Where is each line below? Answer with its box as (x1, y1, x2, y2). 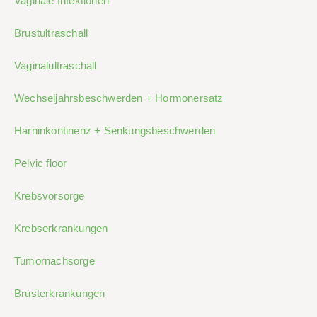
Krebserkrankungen (14, 222, 108, 235)
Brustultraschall (14, 27, 88, 40)
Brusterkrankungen (14, 287, 105, 300)
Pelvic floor (14, 157, 67, 170)
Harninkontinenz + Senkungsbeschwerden (14, 125, 216, 137)
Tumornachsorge (14, 255, 95, 267)
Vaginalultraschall (14, 59, 97, 72)
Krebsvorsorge (14, 190, 85, 202)
